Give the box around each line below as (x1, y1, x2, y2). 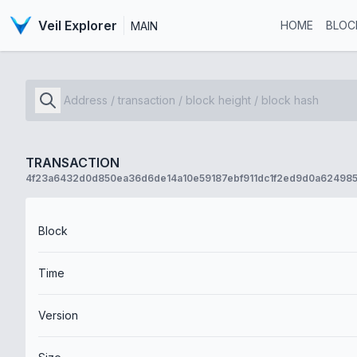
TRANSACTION (25, 155, 120, 171)
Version (38, 308, 78, 322)
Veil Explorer (37, 18, 117, 33)
